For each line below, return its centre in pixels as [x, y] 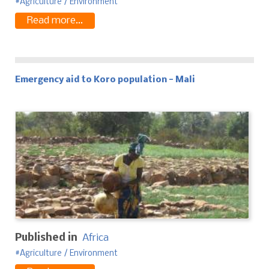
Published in [46, 238]
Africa [95, 238]
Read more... [55, 20]
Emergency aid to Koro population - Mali [105, 80]
